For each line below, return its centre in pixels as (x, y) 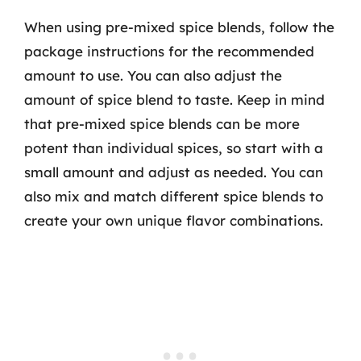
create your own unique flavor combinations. (174, 220)
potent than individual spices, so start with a (174, 147)
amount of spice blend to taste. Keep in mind (174, 99)
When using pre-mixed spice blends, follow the (179, 27)
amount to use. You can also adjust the (153, 75)
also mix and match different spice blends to (174, 196)
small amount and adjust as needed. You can (174, 172)
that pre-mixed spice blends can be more (162, 123)
